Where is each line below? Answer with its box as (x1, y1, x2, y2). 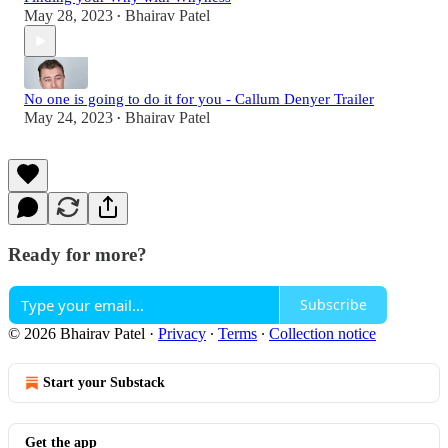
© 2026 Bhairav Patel (8, 324, 145, 342)
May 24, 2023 (24, 109, 113, 127)
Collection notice (269, 324, 376, 342)
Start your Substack (43, 374, 165, 390)
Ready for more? (8, 244, 147, 266)
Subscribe (300, 295, 367, 315)
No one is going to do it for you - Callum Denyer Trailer (24, 91, 374, 108)
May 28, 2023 (24, 7, 113, 25)
